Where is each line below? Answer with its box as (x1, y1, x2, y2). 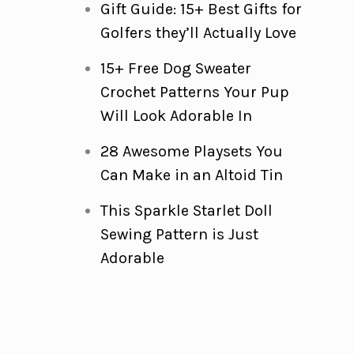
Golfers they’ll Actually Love (100, 24, 296, 42)
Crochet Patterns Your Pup (100, 83, 289, 101)
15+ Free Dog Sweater (100, 59, 251, 77)
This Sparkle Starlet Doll (100, 201, 273, 220)
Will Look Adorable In (100, 107, 252, 125)
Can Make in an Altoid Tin (100, 166, 283, 184)
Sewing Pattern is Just (100, 225, 258, 243)
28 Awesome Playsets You (100, 142, 283, 160)
